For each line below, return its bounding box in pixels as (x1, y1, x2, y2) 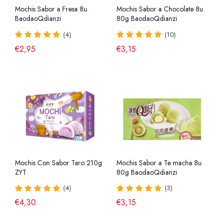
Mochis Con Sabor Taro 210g (15, 157, 102, 168)
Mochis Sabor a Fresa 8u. (15, 3, 89, 14)
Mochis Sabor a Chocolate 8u (116, 3, 203, 14)
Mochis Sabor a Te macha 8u (116, 157, 202, 168)
